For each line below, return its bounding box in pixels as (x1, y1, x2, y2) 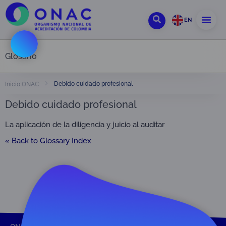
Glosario (5, 51, 37, 61)
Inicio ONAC (5, 80, 39, 88)
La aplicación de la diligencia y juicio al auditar (5, 120, 164, 129)
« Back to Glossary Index (5, 136, 91, 145)
